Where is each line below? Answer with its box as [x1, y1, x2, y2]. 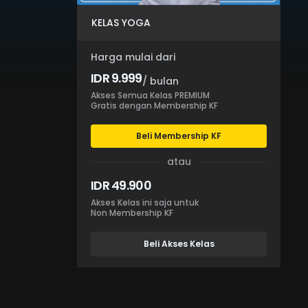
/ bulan [142, 74, 179, 88]
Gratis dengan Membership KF [91, 100, 218, 111]
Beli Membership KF [136, 130, 221, 142]
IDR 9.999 [91, 69, 142, 87]
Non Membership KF [91, 207, 173, 219]
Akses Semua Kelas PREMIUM [91, 89, 210, 101]
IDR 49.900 [91, 177, 151, 194]
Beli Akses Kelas [143, 238, 214, 250]
